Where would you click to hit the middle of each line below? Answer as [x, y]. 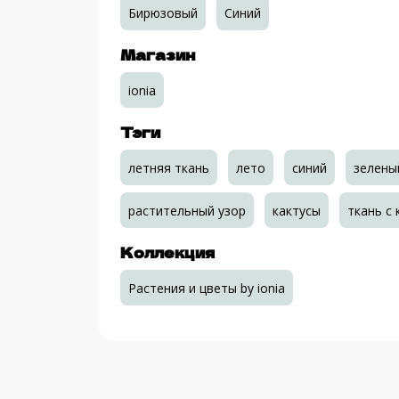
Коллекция [167, 252]
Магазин [157, 54]
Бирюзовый [163, 12]
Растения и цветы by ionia [206, 288]
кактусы [296, 210]
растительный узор [187, 210]
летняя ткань [168, 167]
